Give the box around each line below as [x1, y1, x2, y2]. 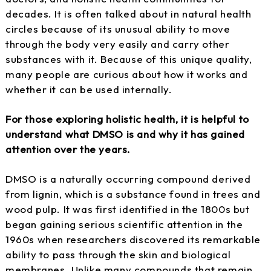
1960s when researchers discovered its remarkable [5, 232, 261, 246]
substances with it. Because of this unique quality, [5, 52, 252, 65]
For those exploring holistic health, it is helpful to [5, 112, 249, 125]
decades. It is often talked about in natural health [5, 7, 252, 20]
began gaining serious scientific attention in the [5, 217, 243, 230]
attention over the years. [5, 142, 131, 155]
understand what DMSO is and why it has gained [5, 127, 246, 140]
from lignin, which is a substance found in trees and [5, 187, 261, 200]
